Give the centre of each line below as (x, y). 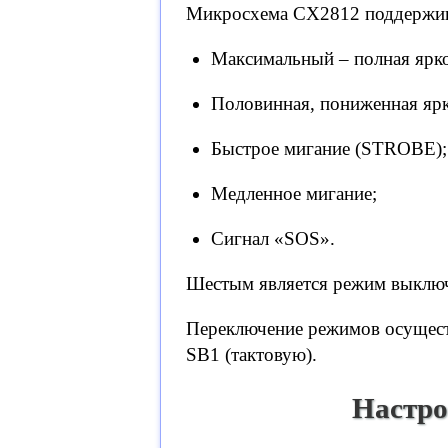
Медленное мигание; (294, 194)
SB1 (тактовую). (251, 355)
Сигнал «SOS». (273, 239)
